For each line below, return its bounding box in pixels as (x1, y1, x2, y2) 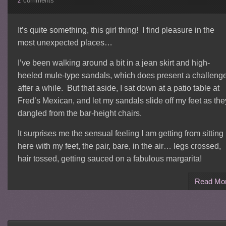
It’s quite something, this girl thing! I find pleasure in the (17, 25, 214, 34)
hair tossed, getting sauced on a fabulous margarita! (17, 154, 202, 163)
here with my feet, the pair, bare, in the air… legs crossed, (17, 141, 221, 150)
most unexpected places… (17, 38, 112, 47)
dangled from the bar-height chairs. (17, 108, 142, 118)
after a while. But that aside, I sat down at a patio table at (17, 83, 219, 92)
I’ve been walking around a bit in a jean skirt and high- (17, 58, 210, 67)
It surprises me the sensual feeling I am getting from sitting (17, 129, 223, 138)
